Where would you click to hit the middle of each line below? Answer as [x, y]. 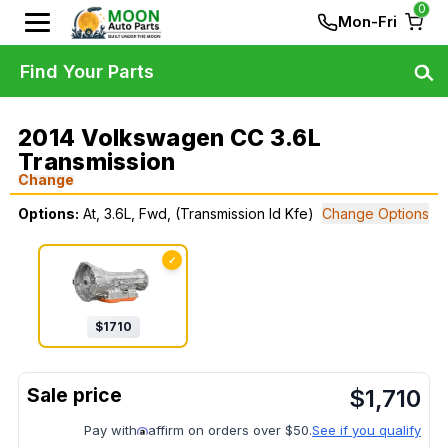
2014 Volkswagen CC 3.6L [169, 138]
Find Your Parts [87, 71]
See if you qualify [366, 430]
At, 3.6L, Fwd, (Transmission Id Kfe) [198, 213]
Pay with [110, 430]
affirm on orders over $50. [230, 430]
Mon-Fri [367, 21]
